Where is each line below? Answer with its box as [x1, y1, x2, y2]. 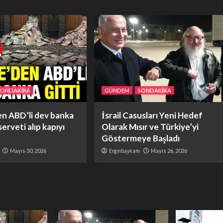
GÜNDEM [104, 87, 129, 94]
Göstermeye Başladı [101, 133, 180, 144]
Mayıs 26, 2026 [150, 147, 187, 154]
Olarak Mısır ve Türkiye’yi [101, 121, 199, 132]
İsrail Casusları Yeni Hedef [101, 110, 203, 121]
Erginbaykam [109, 147, 140, 155]
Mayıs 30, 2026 [10, 147, 47, 154]
